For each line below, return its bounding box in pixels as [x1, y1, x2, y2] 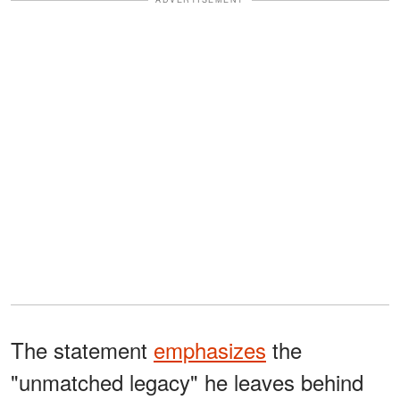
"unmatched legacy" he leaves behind [11, 366, 363, 398]
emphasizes [154, 334, 266, 366]
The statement [11, 334, 154, 366]
